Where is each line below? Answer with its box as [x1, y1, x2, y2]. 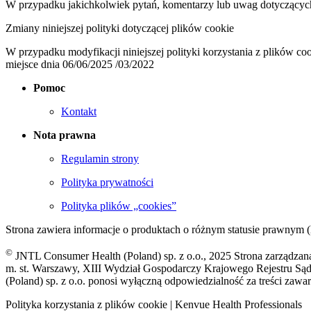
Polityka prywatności [61, 176, 153, 188]
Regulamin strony [61, 152, 139, 165]
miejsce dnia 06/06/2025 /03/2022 [6, 58, 154, 70]
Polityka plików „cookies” [61, 199, 176, 212]
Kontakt [61, 105, 96, 117]
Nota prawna [33, 128, 96, 141]
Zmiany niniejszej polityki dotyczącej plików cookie [6, 22, 234, 34]
